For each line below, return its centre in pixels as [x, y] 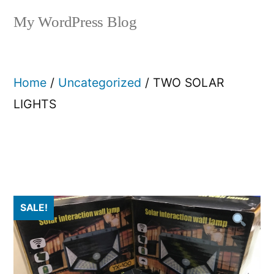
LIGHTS [35, 104]
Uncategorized [100, 83]
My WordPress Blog [75, 22]
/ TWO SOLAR [183, 83]
